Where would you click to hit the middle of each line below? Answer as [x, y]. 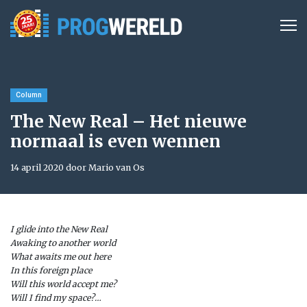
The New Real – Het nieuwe [128, 122]
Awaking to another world [63, 243]
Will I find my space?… [56, 298]
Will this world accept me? [63, 284]
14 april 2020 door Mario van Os [77, 168]
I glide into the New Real [59, 229]
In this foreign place [51, 270]
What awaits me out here [61, 257]
